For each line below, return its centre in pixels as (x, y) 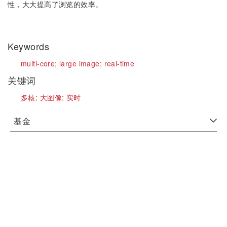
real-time (119, 63)
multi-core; (40, 63)
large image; (82, 63)
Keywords (30, 46)
